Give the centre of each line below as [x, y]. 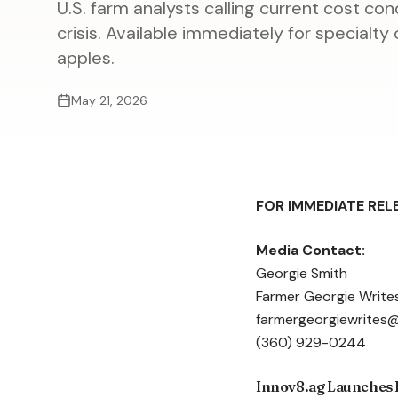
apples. [86, 58]
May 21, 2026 [109, 100]
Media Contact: [310, 250]
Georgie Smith [302, 273]
